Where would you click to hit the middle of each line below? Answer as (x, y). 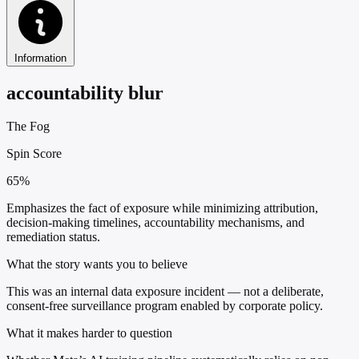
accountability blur (85, 93)
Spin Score (34, 154)
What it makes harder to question (89, 333)
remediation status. (53, 237)
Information (40, 58)
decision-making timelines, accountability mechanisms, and (155, 223)
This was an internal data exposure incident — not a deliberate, (165, 292)
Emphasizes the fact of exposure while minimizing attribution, (162, 208)
